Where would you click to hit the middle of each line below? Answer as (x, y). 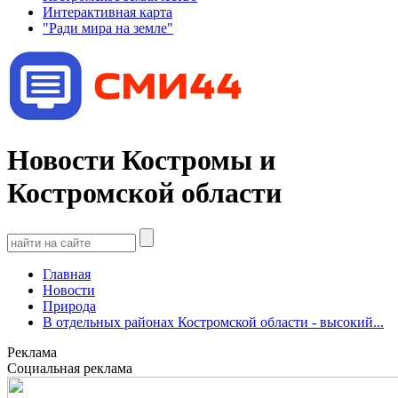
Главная (67, 275)
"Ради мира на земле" (108, 28)
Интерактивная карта (107, 12)
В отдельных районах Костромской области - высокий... (213, 322)
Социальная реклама (70, 369)
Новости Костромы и (141, 159)
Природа (69, 306)
